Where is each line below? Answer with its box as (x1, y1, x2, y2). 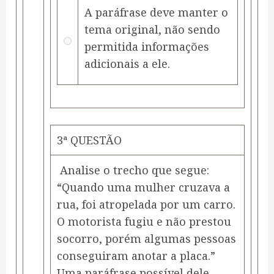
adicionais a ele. (84, 56, 170, 72)
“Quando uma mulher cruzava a (57, 180, 230, 195)
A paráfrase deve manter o (84, 5, 228, 20)
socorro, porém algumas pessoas (57, 231, 236, 246)
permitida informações (84, 39, 209, 54)
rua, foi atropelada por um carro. (57, 197, 235, 212)
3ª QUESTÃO (57, 133, 122, 148)
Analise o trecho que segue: (57, 163, 209, 178)
